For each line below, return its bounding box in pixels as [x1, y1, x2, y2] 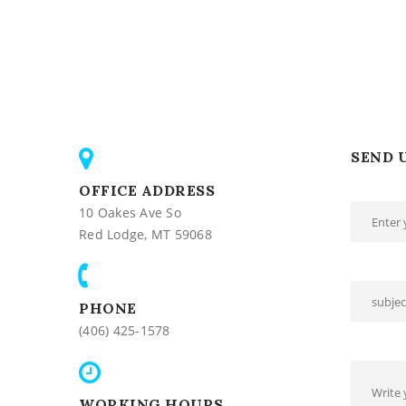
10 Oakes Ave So [79, 204, 181, 221]
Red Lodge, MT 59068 [79, 226, 212, 243]
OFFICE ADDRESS [79, 181, 215, 199]
